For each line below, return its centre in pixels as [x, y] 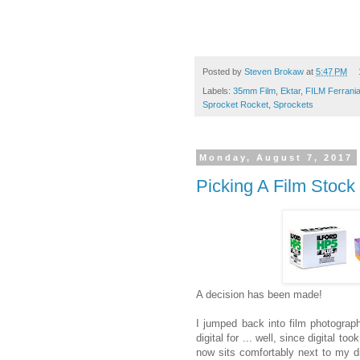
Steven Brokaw [274, 71]
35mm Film [254, 91]
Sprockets [293, 105]
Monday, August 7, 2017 [276, 158]
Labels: [218, 91]
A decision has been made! [259, 294]
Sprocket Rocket [235, 105]
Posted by [223, 71]
